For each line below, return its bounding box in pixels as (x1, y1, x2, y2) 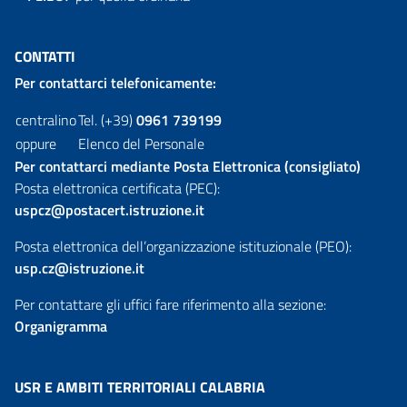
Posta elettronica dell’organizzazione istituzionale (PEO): (15, 234, 352, 257)
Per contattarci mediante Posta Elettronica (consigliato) (15, 154, 361, 177)
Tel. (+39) (78, 108, 136, 131)
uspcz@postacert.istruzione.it (15, 198, 204, 221)
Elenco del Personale (78, 132, 204, 154)
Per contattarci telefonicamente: (15, 71, 216, 94)
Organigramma (15, 314, 107, 337)
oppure (15, 132, 56, 154)
